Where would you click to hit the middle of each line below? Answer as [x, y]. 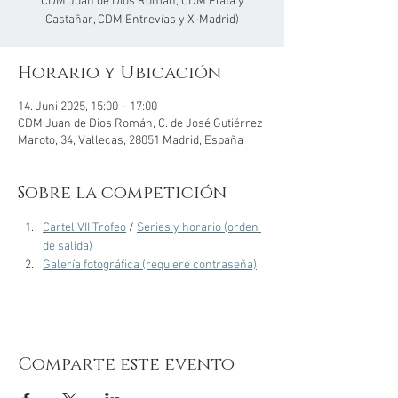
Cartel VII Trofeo [84, 228]
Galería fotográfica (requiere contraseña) [150, 265]
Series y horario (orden [199, 228]
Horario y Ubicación [119, 73]
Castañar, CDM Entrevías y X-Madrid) [142, 20]
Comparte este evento [126, 364]
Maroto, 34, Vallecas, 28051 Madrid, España [131, 141]
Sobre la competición [122, 193]
